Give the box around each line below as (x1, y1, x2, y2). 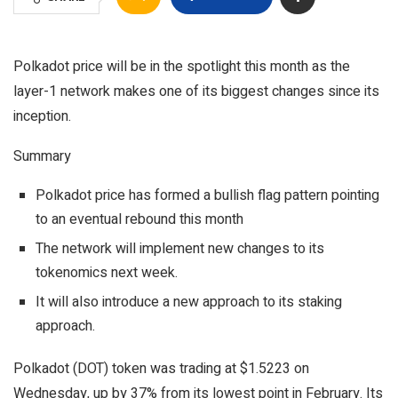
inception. (13, 106, 71, 127)
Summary (13, 146, 71, 167)
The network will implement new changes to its (36, 238, 324, 259)
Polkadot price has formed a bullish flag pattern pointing (36, 185, 379, 206)
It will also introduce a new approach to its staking (36, 291, 342, 313)
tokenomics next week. (36, 262, 178, 283)
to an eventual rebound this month (36, 209, 251, 230)
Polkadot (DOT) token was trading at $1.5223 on (13, 358, 309, 379)
